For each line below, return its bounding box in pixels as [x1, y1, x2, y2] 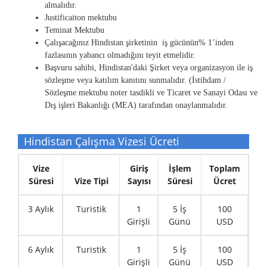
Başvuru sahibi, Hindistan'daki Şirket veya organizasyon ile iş [45, 63, 253, 73]
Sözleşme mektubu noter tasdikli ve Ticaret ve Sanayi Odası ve [45, 88, 257, 98]
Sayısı [127, 175, 151, 187]
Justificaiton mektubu [45, 13, 117, 23]
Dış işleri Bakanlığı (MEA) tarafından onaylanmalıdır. [45, 101, 228, 110]
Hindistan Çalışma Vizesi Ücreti [18, 134, 179, 149]
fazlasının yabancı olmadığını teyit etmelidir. [45, 51, 195, 60]
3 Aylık [27, 203, 54, 215]
